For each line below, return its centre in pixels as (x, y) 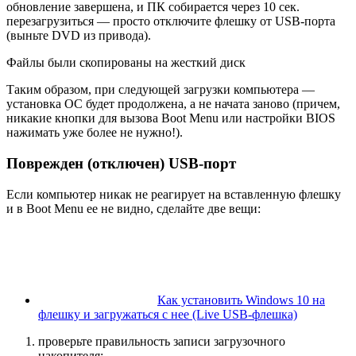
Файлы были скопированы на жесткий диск (126, 63)
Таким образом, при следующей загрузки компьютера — (161, 90)
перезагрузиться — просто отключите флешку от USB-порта (171, 21)
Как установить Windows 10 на (241, 300)
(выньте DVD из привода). (79, 36)
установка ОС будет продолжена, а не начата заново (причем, (173, 104)
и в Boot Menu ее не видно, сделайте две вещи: (133, 208)
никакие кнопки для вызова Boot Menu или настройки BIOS (171, 118)
